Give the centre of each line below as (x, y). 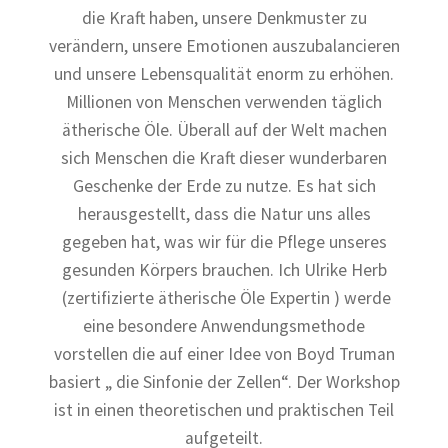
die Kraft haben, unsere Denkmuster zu (224, 18)
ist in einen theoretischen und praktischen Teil (224, 410)
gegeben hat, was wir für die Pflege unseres (224, 242)
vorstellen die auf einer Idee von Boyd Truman (224, 354)
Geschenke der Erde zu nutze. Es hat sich (224, 186)
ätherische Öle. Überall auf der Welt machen (224, 130)
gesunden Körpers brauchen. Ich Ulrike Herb (224, 270)
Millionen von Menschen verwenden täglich (224, 102)
